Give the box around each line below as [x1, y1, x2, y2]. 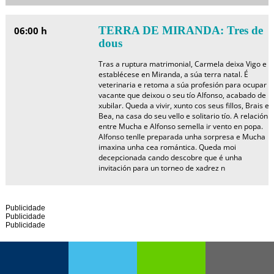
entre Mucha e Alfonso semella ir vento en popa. [98, 121, 263, 131]
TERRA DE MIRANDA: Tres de [98, 24, 263, 37]
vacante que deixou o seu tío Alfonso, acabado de [98, 90, 266, 100]
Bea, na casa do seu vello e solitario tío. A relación [98, 111, 268, 121]
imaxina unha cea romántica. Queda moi [98, 142, 236, 152]
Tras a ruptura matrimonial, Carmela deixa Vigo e [98, 59, 267, 69]
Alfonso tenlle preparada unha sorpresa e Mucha [98, 131, 265, 142]
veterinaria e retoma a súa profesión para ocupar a [98, 80, 273, 90]
